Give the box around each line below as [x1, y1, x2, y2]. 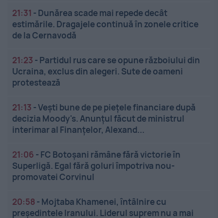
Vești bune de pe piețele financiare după [38, 102, 196, 113]
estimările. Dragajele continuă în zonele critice [12, 18, 199, 30]
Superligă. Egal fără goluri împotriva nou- [12, 160, 175, 172]
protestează [12, 77, 60, 89]
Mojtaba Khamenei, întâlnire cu [41, 196, 166, 208]
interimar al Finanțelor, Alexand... [12, 124, 145, 136]
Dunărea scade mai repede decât [38, 7, 167, 19]
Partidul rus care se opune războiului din [39, 54, 200, 66]
